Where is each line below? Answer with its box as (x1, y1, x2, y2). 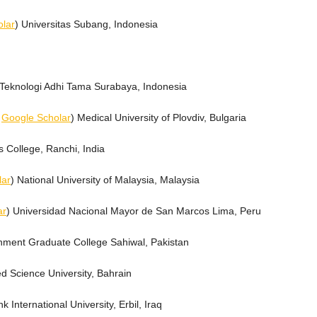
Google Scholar (1, 112, 71, 124)
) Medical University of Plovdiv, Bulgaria (71, 112, 246, 124)
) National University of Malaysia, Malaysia (11, 174, 200, 186)
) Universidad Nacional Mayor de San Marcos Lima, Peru (6, 205, 261, 217)
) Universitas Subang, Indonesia (15, 18, 158, 30)
